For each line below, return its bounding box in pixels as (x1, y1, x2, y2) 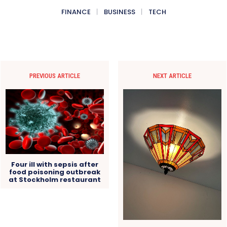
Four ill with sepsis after (11, 159, 99, 169)
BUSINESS (103, 7, 135, 17)
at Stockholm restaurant (9, 174, 101, 184)
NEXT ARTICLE (153, 71, 192, 80)
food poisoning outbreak (9, 167, 101, 177)
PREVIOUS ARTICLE (29, 71, 81, 80)
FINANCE (61, 7, 91, 17)
